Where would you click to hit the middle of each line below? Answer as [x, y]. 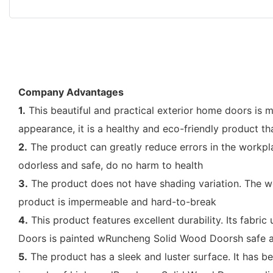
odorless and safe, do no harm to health [111, 165]
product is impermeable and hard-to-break [117, 201]
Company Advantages [71, 92]
